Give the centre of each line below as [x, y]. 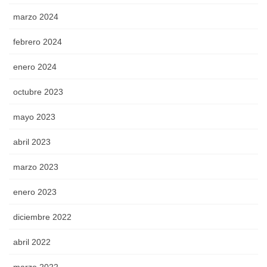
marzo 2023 [36, 167]
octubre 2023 [38, 92]
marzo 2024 [36, 17]
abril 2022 [32, 242]
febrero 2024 [38, 42]
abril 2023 [32, 142]
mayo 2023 [34, 117]
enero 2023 [35, 192]
